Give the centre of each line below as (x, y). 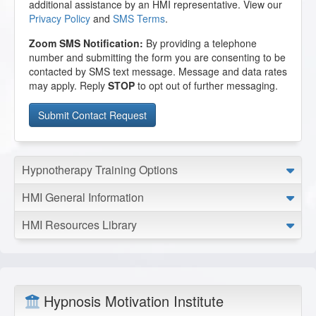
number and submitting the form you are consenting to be (157, 57)
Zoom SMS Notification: (86, 43)
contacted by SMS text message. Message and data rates (158, 72)
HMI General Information (83, 197)
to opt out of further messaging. (206, 86)
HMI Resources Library (79, 225)
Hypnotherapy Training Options (100, 170)
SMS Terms (139, 19)
